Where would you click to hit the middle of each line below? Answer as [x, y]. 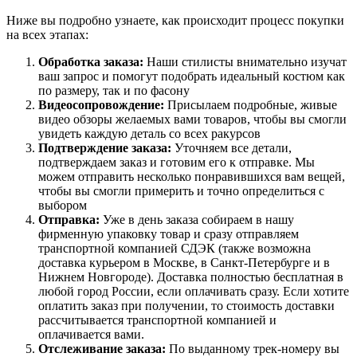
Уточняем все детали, [233, 147]
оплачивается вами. [91, 334]
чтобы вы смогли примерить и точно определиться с [181, 190]
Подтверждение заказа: [106, 147]
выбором [63, 205]
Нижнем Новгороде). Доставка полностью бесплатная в [191, 277]
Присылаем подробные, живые [252, 104]
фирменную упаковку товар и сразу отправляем [169, 233]
